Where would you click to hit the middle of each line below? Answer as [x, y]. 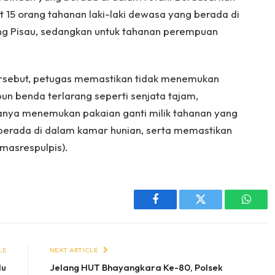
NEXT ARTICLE [75, 250]
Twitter [216, 208]
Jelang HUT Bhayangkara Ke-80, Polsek [136, 267]
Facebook [176, 208]
